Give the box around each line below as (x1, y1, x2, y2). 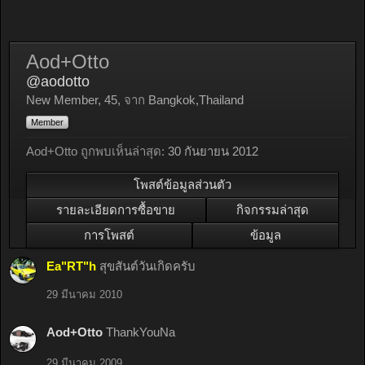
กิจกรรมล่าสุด (235, 203, 309, 217)
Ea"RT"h (46, 259, 96, 273)
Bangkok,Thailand (148, 93, 244, 107)
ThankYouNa (106, 325, 175, 339)
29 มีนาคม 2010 (46, 288, 122, 301)
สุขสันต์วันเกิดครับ (99, 259, 196, 273)
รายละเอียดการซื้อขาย (56, 203, 176, 217)
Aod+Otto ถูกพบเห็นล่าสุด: (26, 144, 165, 158)
